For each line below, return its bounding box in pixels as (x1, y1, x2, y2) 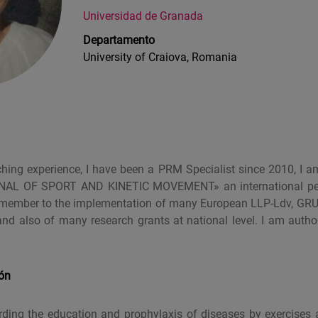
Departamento (83, 33, 155, 47)
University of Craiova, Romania (83, 50, 237, 64)
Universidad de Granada (83, 9, 203, 23)
